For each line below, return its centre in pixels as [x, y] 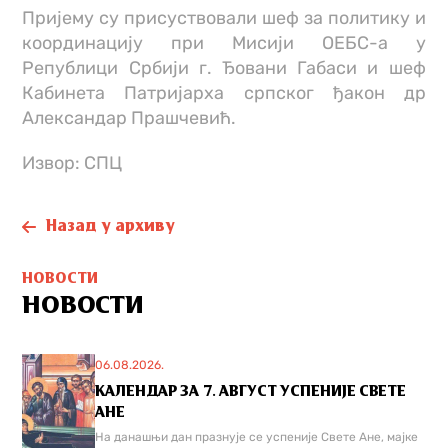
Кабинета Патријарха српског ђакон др [224, 92]
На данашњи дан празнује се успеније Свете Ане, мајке [257, 436]
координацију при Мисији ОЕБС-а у [224, 42]
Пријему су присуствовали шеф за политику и [224, 17]
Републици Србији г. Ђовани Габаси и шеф [224, 67]
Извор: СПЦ [72, 162]
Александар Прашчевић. [129, 117]
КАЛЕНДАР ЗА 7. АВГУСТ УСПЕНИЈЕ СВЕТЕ [251, 391]
